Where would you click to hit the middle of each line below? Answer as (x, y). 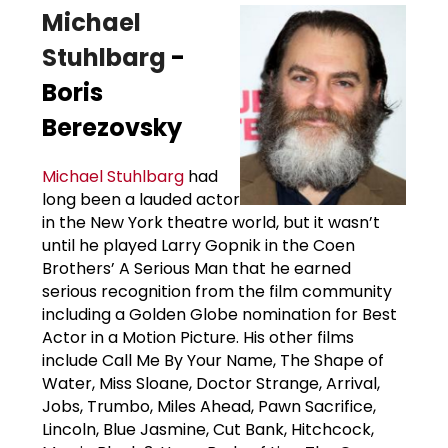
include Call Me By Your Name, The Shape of (213, 360)
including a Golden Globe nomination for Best (219, 314)
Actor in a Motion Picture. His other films (198, 337)
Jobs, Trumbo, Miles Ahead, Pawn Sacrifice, (209, 406)
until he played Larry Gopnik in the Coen (198, 245)
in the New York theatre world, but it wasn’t (211, 222)
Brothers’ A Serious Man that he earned (196, 268)
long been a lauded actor (141, 199)
